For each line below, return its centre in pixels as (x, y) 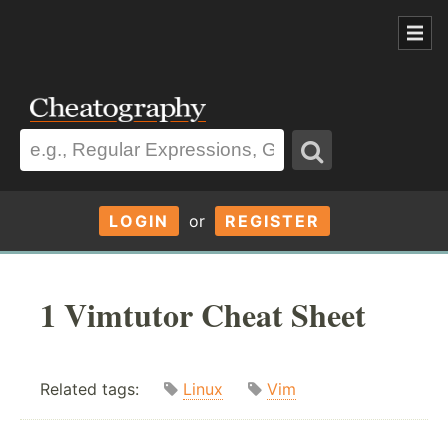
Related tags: (102, 389)
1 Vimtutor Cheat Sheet (203, 314)
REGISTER (272, 220)
